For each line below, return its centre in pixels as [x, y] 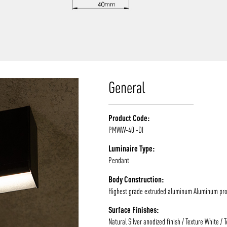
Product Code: [129, 118]
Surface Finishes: [134, 210]
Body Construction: [136, 179]
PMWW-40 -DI [126, 129]
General [127, 87]
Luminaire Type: [132, 148]
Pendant [119, 160]
